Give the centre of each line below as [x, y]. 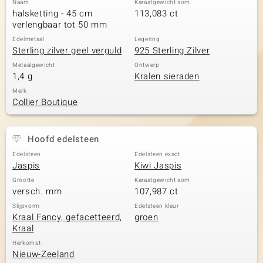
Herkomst [27, 243]
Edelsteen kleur [157, 206]
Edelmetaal [28, 39]
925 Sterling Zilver [172, 50]
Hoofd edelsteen [63, 139]
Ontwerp [147, 65]
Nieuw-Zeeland [43, 254]
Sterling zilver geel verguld [67, 50]
